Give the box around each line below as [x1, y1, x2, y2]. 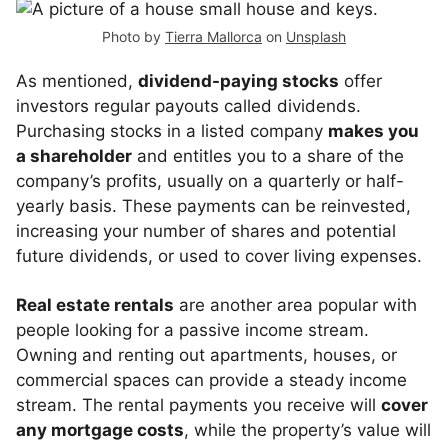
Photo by [102, 28, 165, 45]
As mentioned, [16, 71, 138, 91]
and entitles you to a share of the [132, 146, 404, 166]
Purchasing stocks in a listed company [16, 121, 328, 141]
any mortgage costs [16, 420, 184, 440]
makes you [328, 121, 419, 141]
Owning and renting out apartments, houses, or [16, 345, 397, 365]
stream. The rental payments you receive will [16, 395, 381, 415]
